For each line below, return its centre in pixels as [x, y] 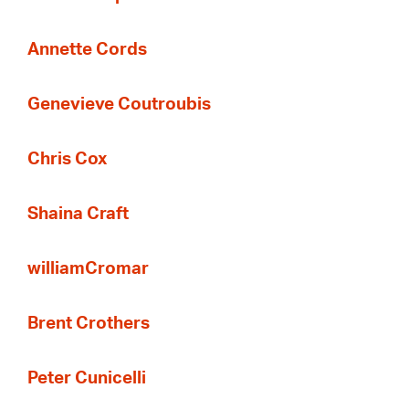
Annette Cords [87, 50]
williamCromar [88, 269]
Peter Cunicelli [87, 379]
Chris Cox [67, 160]
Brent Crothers [89, 324]
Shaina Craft [78, 215]
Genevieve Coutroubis [119, 105]
